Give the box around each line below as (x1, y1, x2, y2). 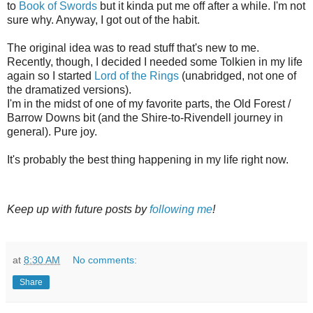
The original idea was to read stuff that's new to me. (7, 41, 259, 54)
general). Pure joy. (7, 125, 97, 138)
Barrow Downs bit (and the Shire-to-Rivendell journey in (7, 111, 283, 124)
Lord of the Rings (94, 69, 179, 82)
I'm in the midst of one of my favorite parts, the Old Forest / (7, 97, 291, 110)
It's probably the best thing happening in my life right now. (7, 153, 289, 166)
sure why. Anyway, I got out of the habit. (7, 13, 203, 26)
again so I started (7, 69, 94, 82)
